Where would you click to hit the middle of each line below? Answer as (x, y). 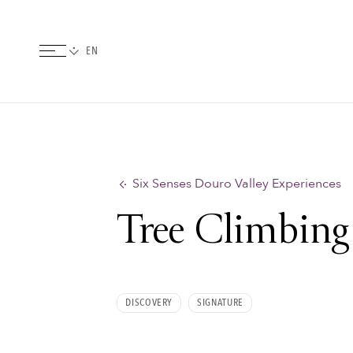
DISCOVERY (149, 302)
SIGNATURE (220, 302)
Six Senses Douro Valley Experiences (237, 184)
